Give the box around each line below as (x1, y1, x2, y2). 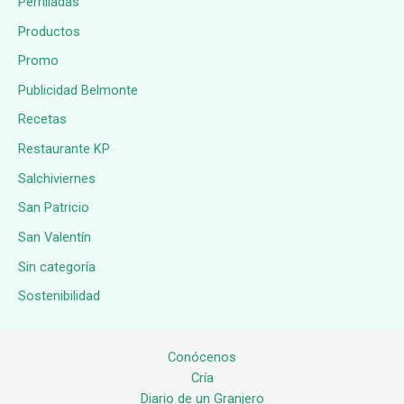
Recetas (18, 111, 67, 128)
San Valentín (18, 229, 91, 246)
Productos (18, 23, 80, 40)
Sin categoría (18, 258, 96, 275)
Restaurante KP (18, 141, 110, 158)
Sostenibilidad (18, 288, 100, 305)
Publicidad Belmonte (18, 81, 138, 98)
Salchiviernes (18, 170, 96, 187)
